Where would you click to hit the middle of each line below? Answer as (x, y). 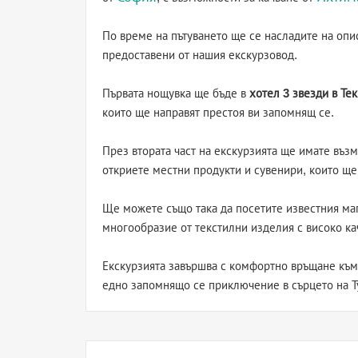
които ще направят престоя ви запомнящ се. (218, 112)
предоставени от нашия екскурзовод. (200, 55)
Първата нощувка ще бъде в (176, 93)
